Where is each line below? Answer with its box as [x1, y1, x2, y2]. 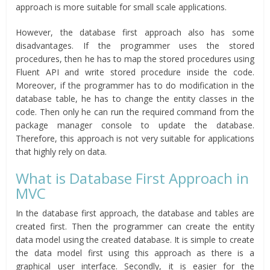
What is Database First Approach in [16, 168, 250, 189]
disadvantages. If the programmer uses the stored [16, 40, 254, 52]
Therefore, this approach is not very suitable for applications [16, 133, 254, 145]
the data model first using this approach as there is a [16, 247, 254, 259]
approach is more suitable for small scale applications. [16, 1, 227, 13]
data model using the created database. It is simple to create [16, 234, 254, 246]
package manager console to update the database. [16, 119, 254, 131]
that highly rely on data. [16, 146, 107, 158]
